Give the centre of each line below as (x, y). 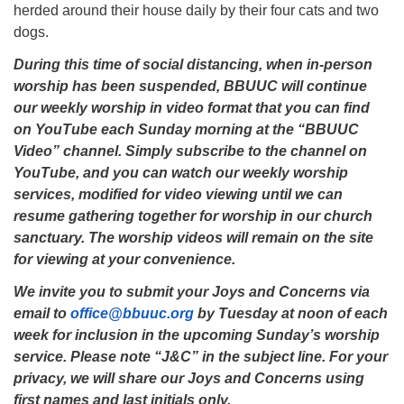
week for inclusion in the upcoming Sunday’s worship (197, 335)
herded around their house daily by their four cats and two (196, 10)
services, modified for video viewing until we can (178, 194)
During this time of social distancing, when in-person (193, 64)
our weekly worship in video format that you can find (192, 108)
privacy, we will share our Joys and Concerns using (189, 378)
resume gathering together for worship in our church (193, 216)
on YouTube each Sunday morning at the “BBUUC (186, 129)
